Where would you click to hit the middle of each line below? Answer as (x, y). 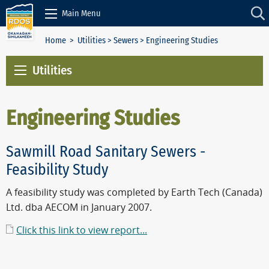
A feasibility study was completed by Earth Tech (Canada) (134, 193)
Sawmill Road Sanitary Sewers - (106, 152)
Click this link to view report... (82, 231)
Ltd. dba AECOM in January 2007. (79, 208)
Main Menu (81, 13)
